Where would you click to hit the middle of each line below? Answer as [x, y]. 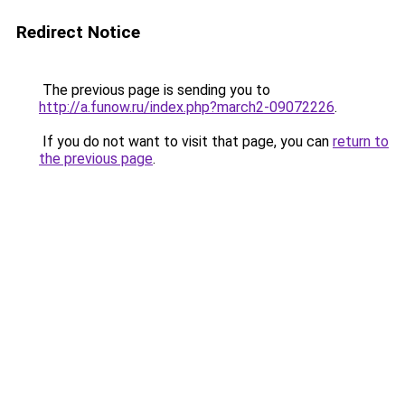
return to [361, 141]
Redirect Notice [78, 32]
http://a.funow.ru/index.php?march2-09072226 [187, 107]
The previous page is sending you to [155, 90]
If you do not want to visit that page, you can [186, 141]
